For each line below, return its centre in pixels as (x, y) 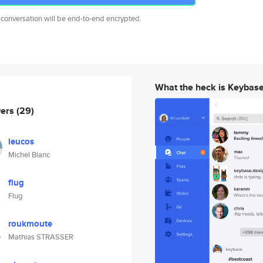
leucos (21, 141)
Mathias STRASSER (41, 237)
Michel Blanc (29, 155)
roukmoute (30, 224)
